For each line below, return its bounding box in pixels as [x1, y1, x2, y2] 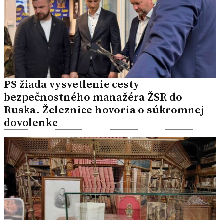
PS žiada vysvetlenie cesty [4, 76, 139, 92]
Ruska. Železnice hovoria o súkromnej [4, 102, 204, 117]
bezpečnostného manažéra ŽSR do [4, 89, 182, 105]
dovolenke [4, 114, 58, 130]
